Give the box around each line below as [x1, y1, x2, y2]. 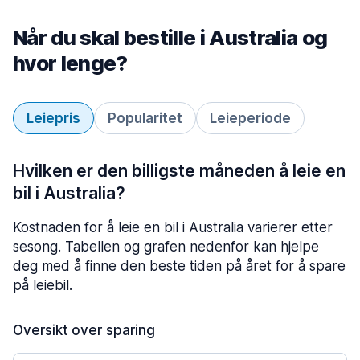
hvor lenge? [13, 51, 128, 76]
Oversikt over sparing [13, 322, 155, 338]
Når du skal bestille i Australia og [13, 25, 328, 50]
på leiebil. [13, 277, 72, 293]
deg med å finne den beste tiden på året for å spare [13, 258, 346, 274]
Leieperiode [210, 110, 291, 126]
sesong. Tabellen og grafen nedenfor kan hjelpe [13, 239, 319, 255]
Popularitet [108, 110, 182, 126]
